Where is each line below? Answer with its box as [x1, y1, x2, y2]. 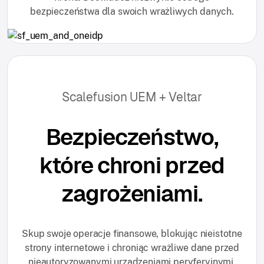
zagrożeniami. [61, 179, 203, 208]
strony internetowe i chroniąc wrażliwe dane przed [24, 242, 240, 253]
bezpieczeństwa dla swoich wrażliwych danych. [30, 5, 234, 17]
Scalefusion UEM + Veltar [62, 88, 202, 105]
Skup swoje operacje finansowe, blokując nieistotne [22, 227, 242, 239]
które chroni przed [39, 150, 225, 180]
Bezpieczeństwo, [45, 122, 219, 151]
